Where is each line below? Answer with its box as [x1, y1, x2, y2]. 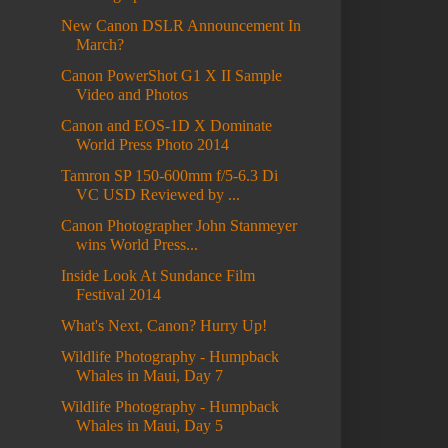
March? [75, 36, 124, 54]
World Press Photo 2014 [75, 136, 229, 154]
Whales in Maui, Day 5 [75, 417, 223, 435]
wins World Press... [75, 236, 198, 254]
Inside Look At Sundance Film [60, 267, 255, 285]
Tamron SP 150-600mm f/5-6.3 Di [60, 167, 278, 185]
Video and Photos [75, 86, 188, 104]
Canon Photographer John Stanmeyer [60, 217, 297, 235]
